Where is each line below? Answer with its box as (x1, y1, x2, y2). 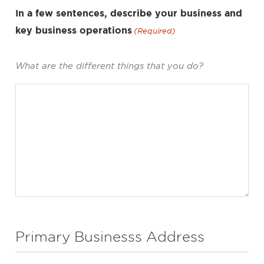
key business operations (15, 24, 132, 35)
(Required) (134, 26, 176, 35)
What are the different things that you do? (15, 60, 203, 71)
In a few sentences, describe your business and (15, 7, 242, 18)
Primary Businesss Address (15, 228, 204, 244)
